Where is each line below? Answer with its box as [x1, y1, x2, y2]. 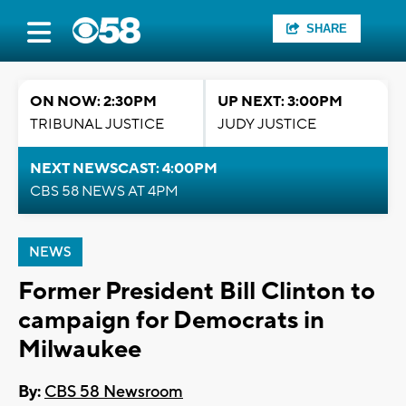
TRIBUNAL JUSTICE [30, 115, 164, 133]
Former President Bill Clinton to [18, 275, 375, 307]
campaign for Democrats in [18, 304, 324, 336]
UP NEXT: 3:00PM [217, 92, 343, 111]
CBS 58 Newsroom [44, 382, 183, 403]
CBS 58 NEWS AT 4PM [30, 182, 179, 200]
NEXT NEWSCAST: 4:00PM [30, 159, 217, 178]
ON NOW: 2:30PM [30, 92, 157, 111]
